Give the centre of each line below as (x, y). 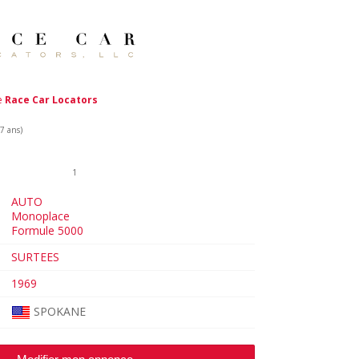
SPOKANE (59, 311)
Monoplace (40, 216)
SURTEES (35, 256)
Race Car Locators (52, 99)
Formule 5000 (47, 230)
